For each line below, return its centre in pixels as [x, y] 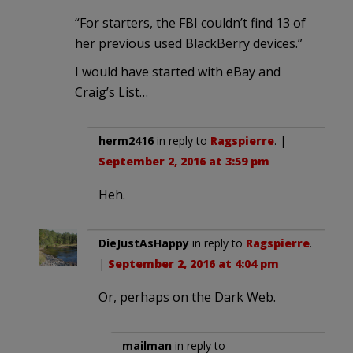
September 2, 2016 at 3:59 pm [184, 161]
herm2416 [126, 140]
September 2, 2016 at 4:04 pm [193, 263]
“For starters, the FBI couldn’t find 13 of [190, 22]
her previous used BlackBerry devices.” [189, 43]
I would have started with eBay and [178, 71]
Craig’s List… [111, 92]
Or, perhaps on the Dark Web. [187, 297]
